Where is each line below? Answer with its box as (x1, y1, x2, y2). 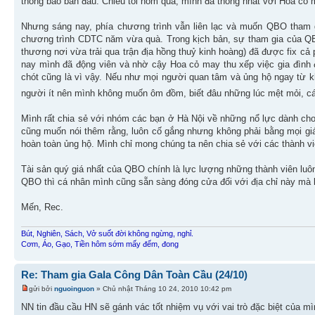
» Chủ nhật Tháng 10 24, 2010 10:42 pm (94, 284, 231, 292)
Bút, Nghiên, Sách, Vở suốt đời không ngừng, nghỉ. (21, 229, 193, 238)
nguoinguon (54, 284, 94, 292)
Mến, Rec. (21, 202, 63, 213)
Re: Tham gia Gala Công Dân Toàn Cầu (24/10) (21, 269, 247, 281)
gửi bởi (29, 284, 54, 292)
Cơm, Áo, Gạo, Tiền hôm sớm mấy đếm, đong (21, 240, 179, 249)
